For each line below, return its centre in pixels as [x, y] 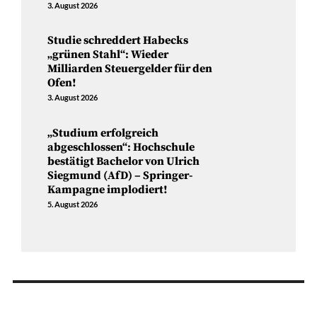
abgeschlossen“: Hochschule [121, 148]
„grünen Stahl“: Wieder [108, 55]
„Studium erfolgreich [103, 133]
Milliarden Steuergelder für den [130, 69]
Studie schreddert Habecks [118, 41]
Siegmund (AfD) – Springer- [120, 176]
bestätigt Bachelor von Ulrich [124, 162]
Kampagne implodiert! [108, 190]
